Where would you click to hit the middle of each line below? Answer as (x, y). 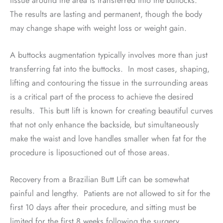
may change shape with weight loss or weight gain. (100, 28)
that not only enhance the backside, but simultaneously (104, 125)
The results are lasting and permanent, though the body (106, 14)
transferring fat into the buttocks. (66, 69)
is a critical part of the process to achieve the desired (102, 97)
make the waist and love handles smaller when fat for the (108, 139)
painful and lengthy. (44, 193)
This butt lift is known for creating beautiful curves (126, 111)
